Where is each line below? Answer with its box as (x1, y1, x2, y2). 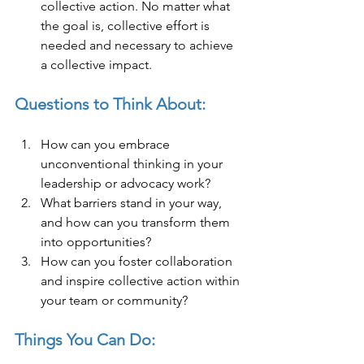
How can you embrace (41, 136, 173, 152)
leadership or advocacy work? (41, 175, 210, 191)
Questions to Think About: (15, 93, 206, 114)
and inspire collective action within (41, 272, 243, 288)
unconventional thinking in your (41, 155, 226, 171)
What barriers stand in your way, (41, 194, 225, 210)
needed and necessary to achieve (41, 37, 236, 53)
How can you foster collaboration (41, 253, 236, 269)
